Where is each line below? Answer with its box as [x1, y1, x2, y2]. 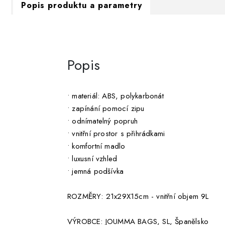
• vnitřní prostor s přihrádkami [67, 128, 165, 140]
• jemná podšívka [67, 166, 124, 177]
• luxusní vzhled [67, 153, 118, 165]
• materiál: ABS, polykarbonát [67, 90, 164, 102]
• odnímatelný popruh [67, 116, 138, 127]
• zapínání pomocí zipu [67, 103, 145, 115]
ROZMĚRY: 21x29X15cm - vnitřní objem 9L [67, 191, 209, 202]
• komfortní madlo [67, 141, 126, 152]
